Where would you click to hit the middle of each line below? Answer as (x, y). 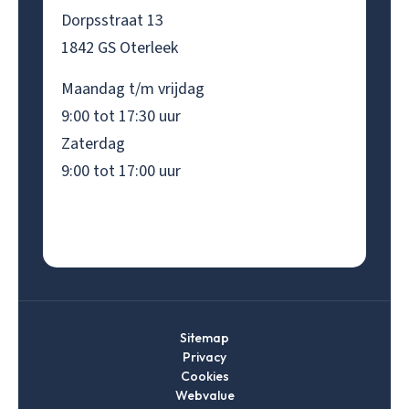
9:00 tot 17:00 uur (121, 172)
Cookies (204, 377)
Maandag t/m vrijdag (132, 89)
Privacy (204, 357)
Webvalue (204, 396)
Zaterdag (93, 144)
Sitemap (204, 338)
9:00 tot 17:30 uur (121, 117)
